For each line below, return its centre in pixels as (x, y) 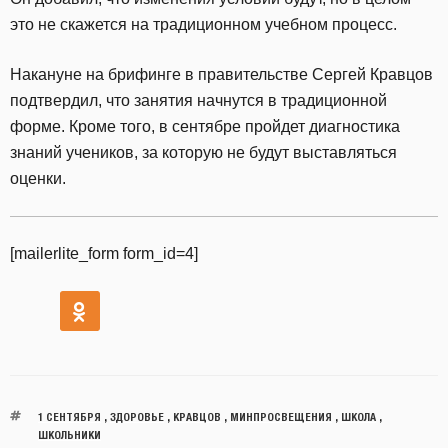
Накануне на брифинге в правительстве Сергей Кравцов (221, 74)
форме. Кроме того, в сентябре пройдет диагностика (205, 126)
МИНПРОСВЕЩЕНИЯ (280, 416)
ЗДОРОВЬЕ (136, 416)
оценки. (38, 178)
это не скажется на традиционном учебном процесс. (203, 24)
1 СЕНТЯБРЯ (69, 416)
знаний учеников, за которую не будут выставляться (203, 152)
